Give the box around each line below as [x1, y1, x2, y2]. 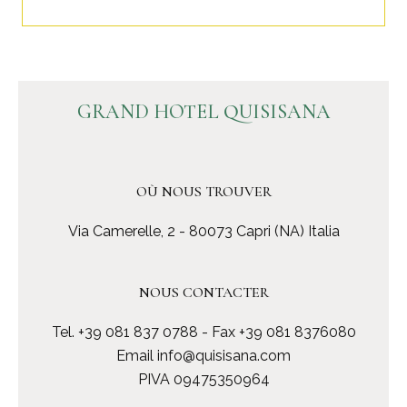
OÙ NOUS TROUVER [135, 182, 272, 201]
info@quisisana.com [157, 347, 291, 365]
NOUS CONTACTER [138, 283, 269, 302]
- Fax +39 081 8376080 [197, 323, 356, 342]
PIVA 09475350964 [137, 371, 270, 389]
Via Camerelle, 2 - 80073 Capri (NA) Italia [67, 222, 340, 240]
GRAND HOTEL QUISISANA [76, 99, 331, 124]
